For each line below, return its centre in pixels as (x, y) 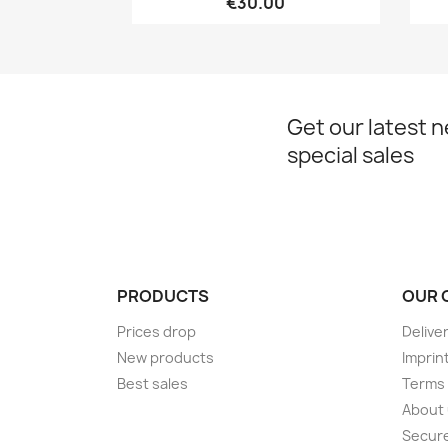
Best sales (152, 383)
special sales (350, 155)
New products (165, 357)
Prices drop (156, 331)
